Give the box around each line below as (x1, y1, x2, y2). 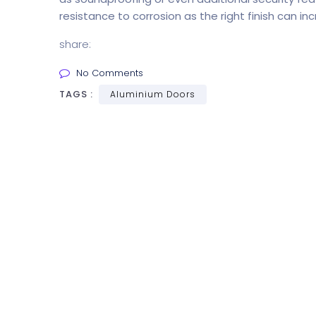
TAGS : (59, 87, 96, 101)
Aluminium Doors (110, 88, 195, 100)
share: (59, 37, 91, 51)
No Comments (76, 66, 143, 80)
